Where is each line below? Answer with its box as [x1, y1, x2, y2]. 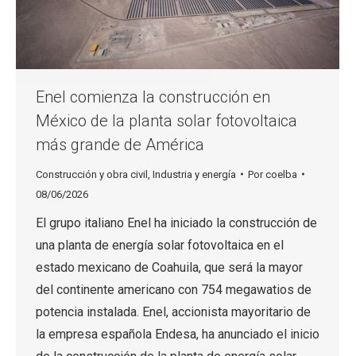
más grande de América [36, 134, 204, 154]
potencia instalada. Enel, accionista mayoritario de [36, 304, 311, 319]
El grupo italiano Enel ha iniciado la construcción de [36, 215, 317, 230]
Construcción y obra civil [36, 168, 148, 180]
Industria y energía [153, 168, 236, 180]
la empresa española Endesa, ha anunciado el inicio [36, 326, 319, 342]
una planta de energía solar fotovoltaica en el [36, 237, 284, 253]
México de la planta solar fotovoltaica [36, 110, 297, 130]
